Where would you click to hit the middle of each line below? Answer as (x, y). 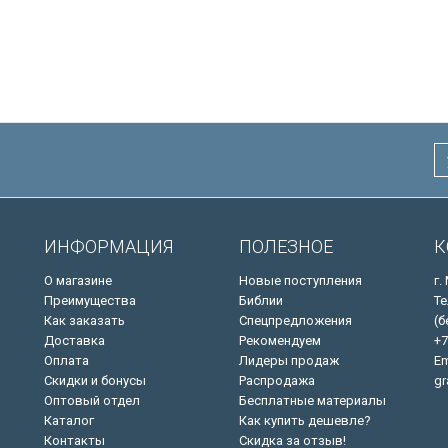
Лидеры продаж (289, 360)
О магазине (78, 280)
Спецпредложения (295, 320)
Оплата (66, 360)
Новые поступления (300, 280)
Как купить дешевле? (305, 420)
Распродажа (277, 380)
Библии (261, 300)
